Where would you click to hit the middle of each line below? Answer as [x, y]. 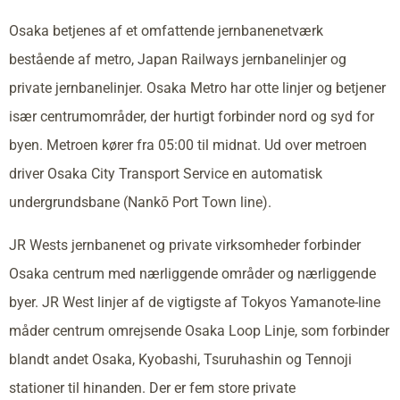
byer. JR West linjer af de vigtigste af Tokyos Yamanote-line [195, 302]
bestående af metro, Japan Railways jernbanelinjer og [178, 59]
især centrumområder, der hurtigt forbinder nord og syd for [192, 116]
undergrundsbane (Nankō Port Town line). [140, 202]
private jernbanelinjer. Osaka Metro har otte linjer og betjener [197, 87]
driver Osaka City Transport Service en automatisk [166, 173]
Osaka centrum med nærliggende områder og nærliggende [192, 273]
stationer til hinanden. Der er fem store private [152, 387]
